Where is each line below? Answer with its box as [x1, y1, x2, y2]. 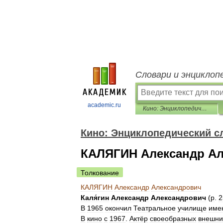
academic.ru [88, 102, 121, 109]
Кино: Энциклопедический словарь [201, 105, 207, 112]
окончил [105, 204, 131, 212]
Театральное [133, 204, 176, 212]
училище [178, 204, 207, 212]
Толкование [81, 169, 119, 177]
